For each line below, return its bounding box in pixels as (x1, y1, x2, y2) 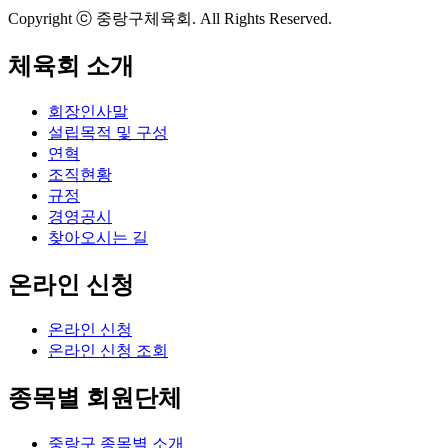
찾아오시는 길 (48, 228, 148, 246)
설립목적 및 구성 (48, 123, 168, 141)
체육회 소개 (8, 52, 134, 79)
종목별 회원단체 (8, 385, 182, 412)
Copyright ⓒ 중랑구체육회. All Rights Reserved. (8, 9, 332, 27)
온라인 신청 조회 (48, 342, 168, 360)
